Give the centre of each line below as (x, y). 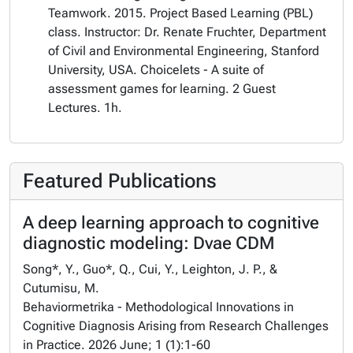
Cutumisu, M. (61, 288)
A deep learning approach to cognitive (171, 223)
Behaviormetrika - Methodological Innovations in (158, 307)
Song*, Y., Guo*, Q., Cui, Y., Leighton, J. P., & (150, 269)
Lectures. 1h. (85, 108)
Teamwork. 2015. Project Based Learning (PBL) (180, 13)
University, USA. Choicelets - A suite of (156, 70)
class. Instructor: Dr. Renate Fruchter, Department (187, 32)
